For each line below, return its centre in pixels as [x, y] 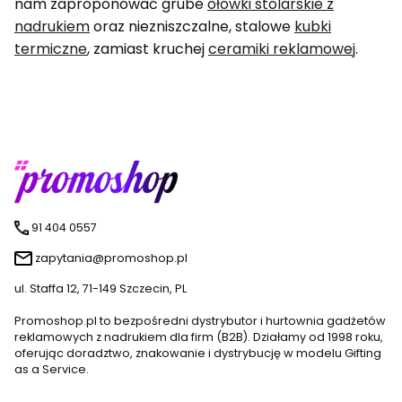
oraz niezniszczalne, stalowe [192, 26]
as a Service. [52, 369]
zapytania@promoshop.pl [111, 258]
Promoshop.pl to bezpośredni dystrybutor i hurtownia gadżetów [200, 320]
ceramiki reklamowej [282, 48]
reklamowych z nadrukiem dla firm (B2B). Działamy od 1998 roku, [199, 336]
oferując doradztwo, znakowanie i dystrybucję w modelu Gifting [198, 353]
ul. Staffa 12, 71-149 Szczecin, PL [100, 288]
